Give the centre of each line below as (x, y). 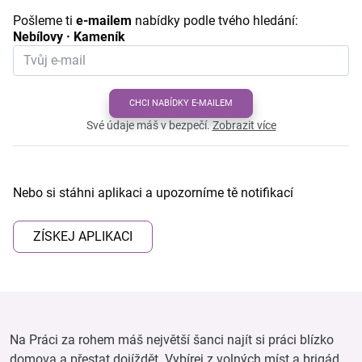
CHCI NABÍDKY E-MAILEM (181, 103)
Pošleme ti (44, 20)
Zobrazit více (244, 125)
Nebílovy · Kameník (69, 36)
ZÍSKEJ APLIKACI (83, 236)
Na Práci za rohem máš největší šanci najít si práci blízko (172, 339)
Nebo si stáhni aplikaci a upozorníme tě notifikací (153, 192)
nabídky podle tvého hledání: (215, 20)
